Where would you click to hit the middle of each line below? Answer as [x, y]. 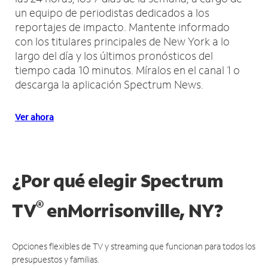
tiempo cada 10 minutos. [75, 70]
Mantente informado [179, 27]
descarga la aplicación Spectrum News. [109, 84]
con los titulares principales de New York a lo [122, 41]
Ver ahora [34, 117]
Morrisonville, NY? [145, 210]
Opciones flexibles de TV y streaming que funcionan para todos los [134, 246]
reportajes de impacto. [72, 27]
